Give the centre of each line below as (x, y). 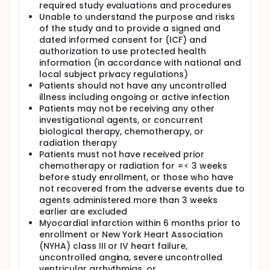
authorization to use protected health (123, 51)
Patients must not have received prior (122, 154)
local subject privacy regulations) (114, 74)
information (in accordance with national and (140, 63)
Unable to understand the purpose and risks (137, 17)
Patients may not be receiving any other (127, 108)
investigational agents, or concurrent (121, 120)
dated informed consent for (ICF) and (123, 40)
